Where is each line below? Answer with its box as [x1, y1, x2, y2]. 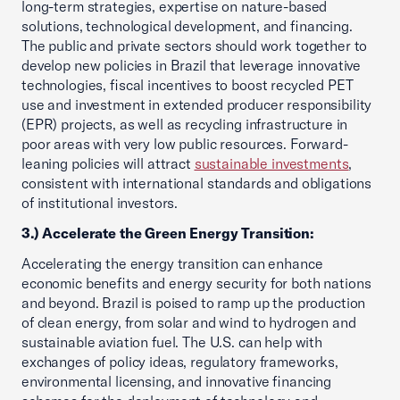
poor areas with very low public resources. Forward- [21, 135, 348, 153]
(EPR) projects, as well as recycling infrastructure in [21, 115, 348, 133]
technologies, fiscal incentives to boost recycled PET [21, 76, 354, 94]
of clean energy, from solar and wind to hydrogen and [21, 313, 356, 331]
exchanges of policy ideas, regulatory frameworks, [21, 353, 338, 371]
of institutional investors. [21, 194, 181, 212]
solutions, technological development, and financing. [21, 17, 353, 35]
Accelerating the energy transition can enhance [21, 254, 323, 272]
